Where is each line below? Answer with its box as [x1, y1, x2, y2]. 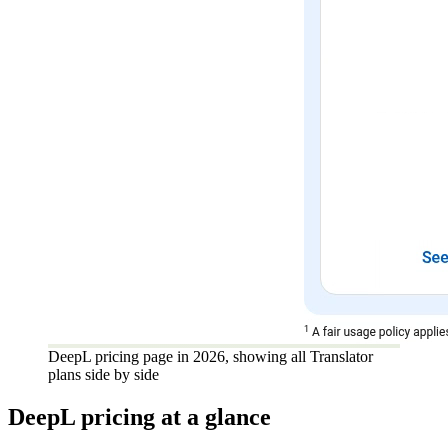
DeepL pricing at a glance [8, 403, 271, 430]
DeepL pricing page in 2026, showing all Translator [48, 347, 373, 365]
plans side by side [48, 365, 159, 383]
